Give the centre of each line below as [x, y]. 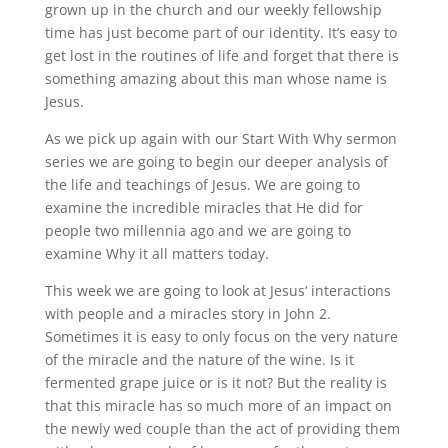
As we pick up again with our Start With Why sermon [220, 138]
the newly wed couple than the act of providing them [222, 428]
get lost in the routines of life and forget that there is [221, 55]
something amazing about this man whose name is [215, 78]
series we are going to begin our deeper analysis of [216, 161]
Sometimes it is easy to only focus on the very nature [221, 336]
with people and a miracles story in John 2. [187, 313]
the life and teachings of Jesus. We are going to [202, 184]
